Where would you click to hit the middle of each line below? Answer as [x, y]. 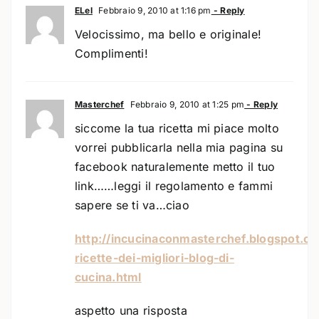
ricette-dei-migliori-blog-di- [154, 257]
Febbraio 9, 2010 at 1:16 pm [153, 10]
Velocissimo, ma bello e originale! [168, 34]
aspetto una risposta [131, 310]
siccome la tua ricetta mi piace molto [177, 128]
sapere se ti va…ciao [132, 205]
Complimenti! [111, 53]
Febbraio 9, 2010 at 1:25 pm [186, 104]
